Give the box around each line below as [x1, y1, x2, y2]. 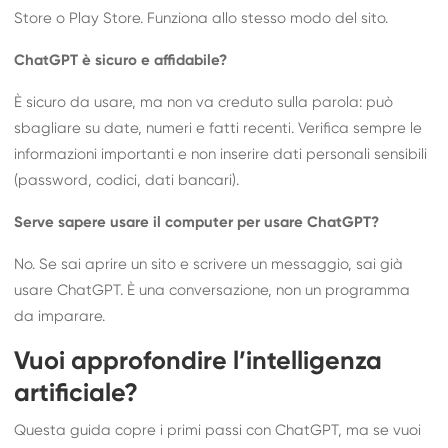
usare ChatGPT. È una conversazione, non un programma [14, 282, 411, 298]
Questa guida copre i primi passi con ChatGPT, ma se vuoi [14, 422, 422, 438]
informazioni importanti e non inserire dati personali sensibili [14, 146, 428, 162]
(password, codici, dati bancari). [14, 172, 240, 188]
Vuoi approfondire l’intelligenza [14, 348, 383, 375]
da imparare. [14, 308, 106, 324]
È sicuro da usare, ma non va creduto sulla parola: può [14, 94, 394, 110]
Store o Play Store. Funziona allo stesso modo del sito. [14, 10, 389, 26]
